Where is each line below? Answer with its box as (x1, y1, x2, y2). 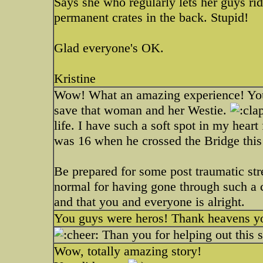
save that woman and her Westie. (54, 103, 230, 117)
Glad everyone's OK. (54, 41, 164, 55)
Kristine (54, 71, 96, 86)
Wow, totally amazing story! (54, 244, 201, 258)
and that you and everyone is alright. (54, 194, 245, 209)
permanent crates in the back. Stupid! (54, 10, 248, 25)
